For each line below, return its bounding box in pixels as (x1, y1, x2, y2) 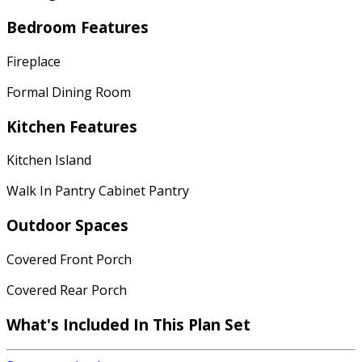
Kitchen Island (6, 151, 91, 170)
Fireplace (6, 52, 61, 70)
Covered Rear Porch (6, 280, 127, 299)
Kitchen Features (6, 116, 137, 137)
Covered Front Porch (6, 250, 132, 268)
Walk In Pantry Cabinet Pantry (6, 182, 189, 200)
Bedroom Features (6, 17, 149, 38)
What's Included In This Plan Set (6, 314, 250, 335)
